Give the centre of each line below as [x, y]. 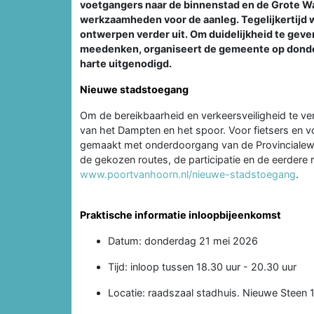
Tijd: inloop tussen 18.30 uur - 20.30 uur [202, 266]
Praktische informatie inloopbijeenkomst [180, 214]
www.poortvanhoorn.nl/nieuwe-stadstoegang [188, 174]
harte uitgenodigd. [126, 63]
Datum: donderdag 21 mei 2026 [183, 240]
